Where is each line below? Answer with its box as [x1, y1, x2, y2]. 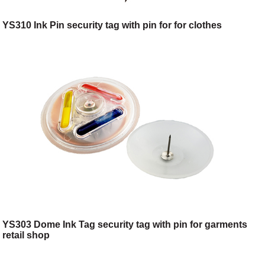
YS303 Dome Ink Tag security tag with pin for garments [2, 219, 248, 230]
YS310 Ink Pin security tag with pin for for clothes [2, 20, 222, 31]
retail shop [2, 230, 50, 240]
